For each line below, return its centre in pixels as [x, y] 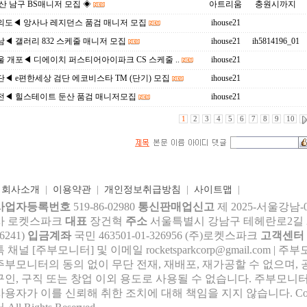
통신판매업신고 [176, 207]
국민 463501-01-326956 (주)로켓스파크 [167, 235]
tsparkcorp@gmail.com [221, 250]
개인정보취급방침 [142, 189]
